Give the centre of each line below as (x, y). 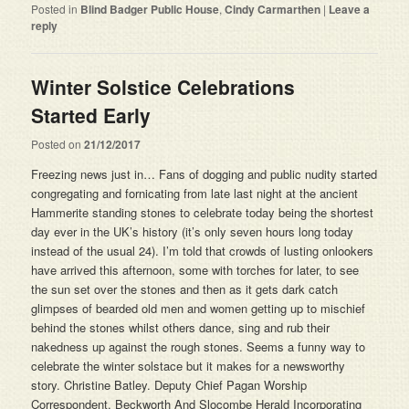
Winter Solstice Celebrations (163, 87)
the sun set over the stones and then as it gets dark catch (185, 288)
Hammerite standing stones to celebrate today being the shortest (203, 212)
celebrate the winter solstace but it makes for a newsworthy (189, 365)
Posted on (58, 143)
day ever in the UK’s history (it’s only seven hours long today (193, 231)
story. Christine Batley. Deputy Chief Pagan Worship (169, 384)
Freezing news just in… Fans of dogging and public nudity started (204, 173)
